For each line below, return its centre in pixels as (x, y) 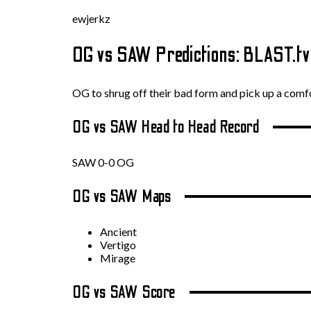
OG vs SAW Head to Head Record (167, 127)
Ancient (118, 231)
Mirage (118, 258)
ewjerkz (91, 18)
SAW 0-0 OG (103, 162)
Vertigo (118, 244)
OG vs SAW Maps (123, 196)
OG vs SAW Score (126, 292)
